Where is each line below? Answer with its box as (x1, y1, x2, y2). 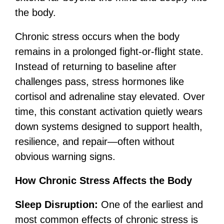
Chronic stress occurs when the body (15, 31, 179, 42)
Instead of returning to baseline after (15, 61, 176, 72)
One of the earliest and (101, 199, 203, 210)
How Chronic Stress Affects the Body (15, 175, 192, 186)
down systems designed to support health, (15, 121, 202, 132)
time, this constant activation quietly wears (15, 106, 202, 117)
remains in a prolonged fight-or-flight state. (15, 46, 203, 57)
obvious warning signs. (15, 151, 115, 162)
